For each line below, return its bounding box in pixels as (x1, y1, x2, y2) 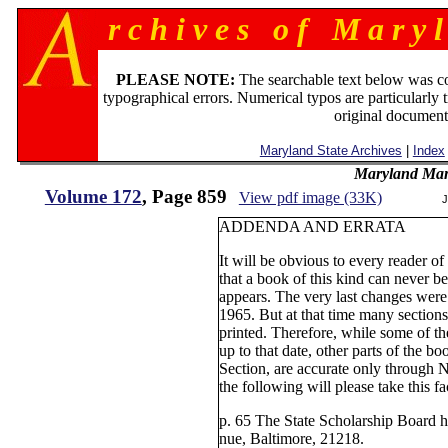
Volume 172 (44, 186, 142, 207)
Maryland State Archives (259, 143, 402, 158)
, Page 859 (141, 186, 227, 207)
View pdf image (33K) (238, 189, 382, 206)
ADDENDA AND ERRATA (218, 218, 406, 235)
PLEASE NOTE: (116, 71, 236, 88)
